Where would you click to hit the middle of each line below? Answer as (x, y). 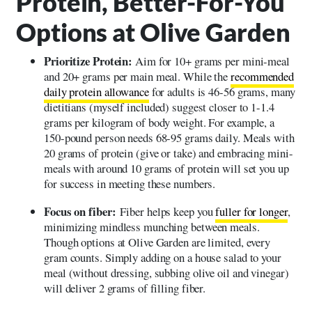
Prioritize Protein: (88, 61)
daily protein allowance (96, 92)
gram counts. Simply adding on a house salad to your (163, 258)
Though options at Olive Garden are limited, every (157, 242)
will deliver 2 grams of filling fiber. (125, 288)
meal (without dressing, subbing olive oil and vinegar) (166, 273)
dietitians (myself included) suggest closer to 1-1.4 (159, 107)
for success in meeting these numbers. (130, 184)
